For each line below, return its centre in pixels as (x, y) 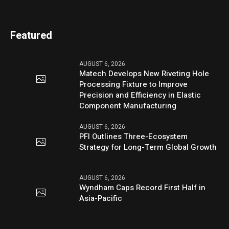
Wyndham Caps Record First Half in (143, 187)
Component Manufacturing (128, 106)
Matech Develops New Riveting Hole (144, 74)
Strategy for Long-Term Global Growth (148, 147)
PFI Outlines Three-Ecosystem (134, 137)
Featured (31, 36)
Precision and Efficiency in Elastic (140, 95)
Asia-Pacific (101, 198)
